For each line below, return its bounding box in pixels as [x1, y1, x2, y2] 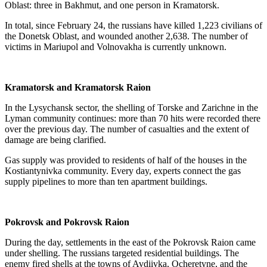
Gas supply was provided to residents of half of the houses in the [5, 155, 247, 165]
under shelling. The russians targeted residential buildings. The [5, 248, 239, 258]
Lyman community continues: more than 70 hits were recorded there [5, 113, 260, 123]
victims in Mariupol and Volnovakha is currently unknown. [5, 42, 226, 52]
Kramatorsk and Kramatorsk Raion [5, 82, 151, 92]
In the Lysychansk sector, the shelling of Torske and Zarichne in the [5, 103, 258, 113]
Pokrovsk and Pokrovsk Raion [5, 217, 129, 227]
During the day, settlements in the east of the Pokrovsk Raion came [5, 237, 256, 247]
